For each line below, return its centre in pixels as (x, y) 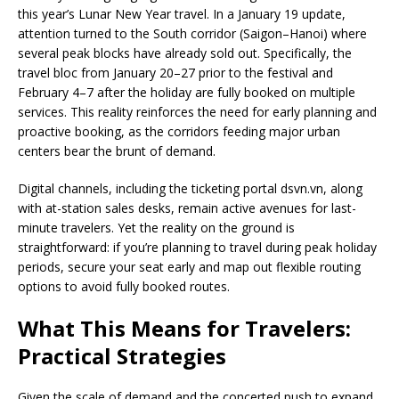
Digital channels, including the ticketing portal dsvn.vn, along (190, 189)
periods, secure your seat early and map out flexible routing (189, 267)
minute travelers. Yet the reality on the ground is (156, 228)
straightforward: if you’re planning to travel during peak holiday (197, 248)
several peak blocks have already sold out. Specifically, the (185, 53)
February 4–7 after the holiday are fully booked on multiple (187, 93)
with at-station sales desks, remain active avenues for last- (187, 208)
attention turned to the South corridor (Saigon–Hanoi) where (192, 34)
